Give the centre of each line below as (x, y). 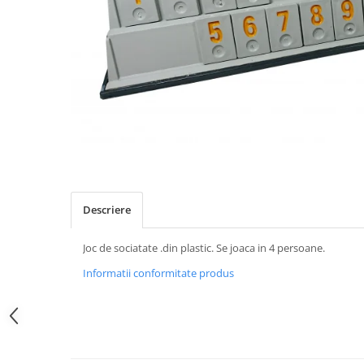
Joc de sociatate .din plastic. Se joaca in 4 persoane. (204, 247)
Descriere (107, 209)
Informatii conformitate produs (158, 273)
